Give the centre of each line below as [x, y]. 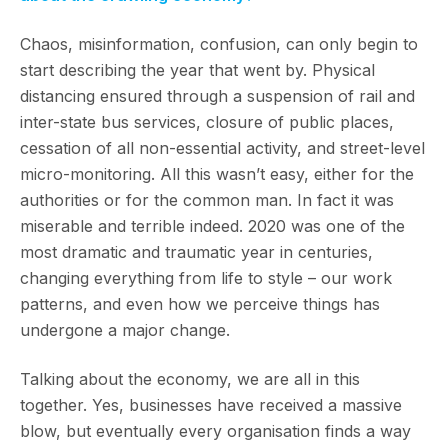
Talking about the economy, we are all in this [190, 378]
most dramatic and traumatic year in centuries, [196, 251]
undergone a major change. [125, 329]
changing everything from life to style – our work [206, 277]
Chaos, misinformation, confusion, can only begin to [219, 43]
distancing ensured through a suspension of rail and [217, 95]
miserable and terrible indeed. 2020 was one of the [212, 225]
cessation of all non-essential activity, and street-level [222, 147]
